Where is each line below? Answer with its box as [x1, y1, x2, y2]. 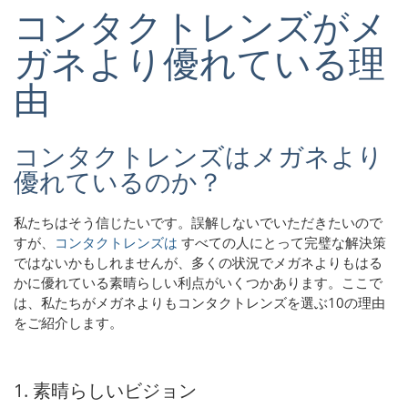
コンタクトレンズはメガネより [14, 138, 383, 174]
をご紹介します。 [14, 312, 127, 331]
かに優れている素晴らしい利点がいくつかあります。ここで [14, 272, 382, 291]
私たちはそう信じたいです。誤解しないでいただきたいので [14, 212, 382, 231]
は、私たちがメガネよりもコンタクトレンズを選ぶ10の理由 [14, 292, 385, 311]
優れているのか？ [14, 164, 223, 199]
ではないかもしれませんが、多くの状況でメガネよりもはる [14, 252, 382, 271]
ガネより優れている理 [14, 37, 385, 88]
